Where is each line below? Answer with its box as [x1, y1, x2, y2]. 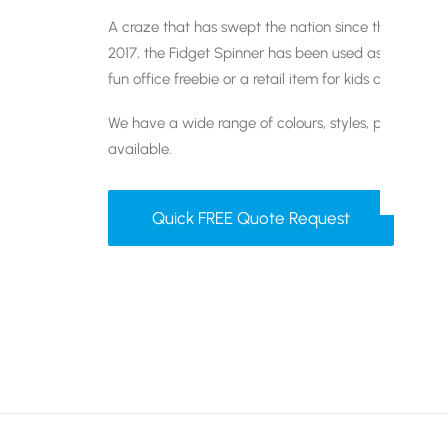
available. [108, 140, 172, 158]
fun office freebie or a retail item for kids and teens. [108, 70, 441, 88]
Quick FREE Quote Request [152, 207, 350, 228]
